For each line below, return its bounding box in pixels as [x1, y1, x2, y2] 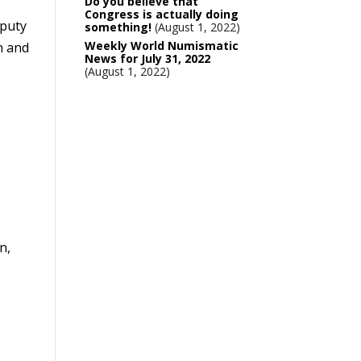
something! [84, 19, 151, 35]
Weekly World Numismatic [84, 38, 239, 53]
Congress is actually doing [84, 6, 239, 22]
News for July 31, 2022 [84, 51, 210, 66]
